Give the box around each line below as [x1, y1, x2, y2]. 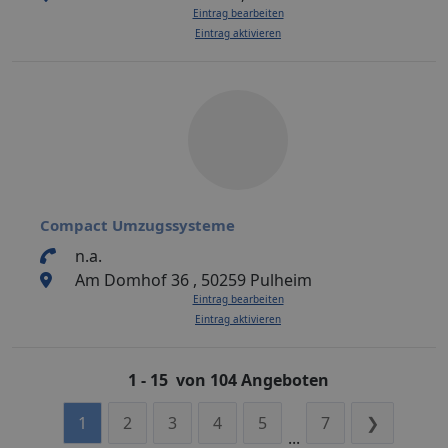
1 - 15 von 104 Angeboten [127, 368, 329, 391]
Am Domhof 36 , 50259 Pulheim [74, 268, 312, 291]
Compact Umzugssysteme [40, 214, 235, 235]
